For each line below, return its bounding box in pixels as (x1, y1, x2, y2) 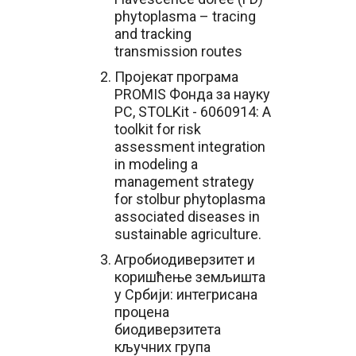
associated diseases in (114, 208, 260, 225)
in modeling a (114, 156, 198, 172)
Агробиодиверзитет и (114, 251, 255, 268)
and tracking (114, 25, 192, 42)
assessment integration (114, 138, 265, 155)
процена (114, 304, 169, 320)
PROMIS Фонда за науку (114, 86, 270, 103)
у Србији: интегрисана (114, 286, 257, 303)
